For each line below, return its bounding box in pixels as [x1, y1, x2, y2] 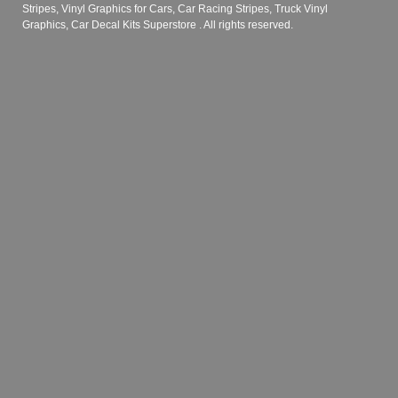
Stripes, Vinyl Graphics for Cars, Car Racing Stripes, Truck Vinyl [22, 2, 328, 15]
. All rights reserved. [199, 18, 293, 31]
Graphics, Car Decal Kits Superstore [22, 18, 199, 31]
